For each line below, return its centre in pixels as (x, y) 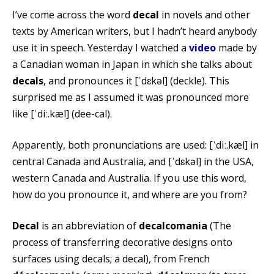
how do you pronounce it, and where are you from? (130, 194)
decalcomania (173, 225)
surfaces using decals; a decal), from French (111, 258)
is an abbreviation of (89, 225)
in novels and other (205, 14)
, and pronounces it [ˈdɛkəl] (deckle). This (136, 80)
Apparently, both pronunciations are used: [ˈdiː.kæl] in (135, 145)
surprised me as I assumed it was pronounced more (131, 97)
